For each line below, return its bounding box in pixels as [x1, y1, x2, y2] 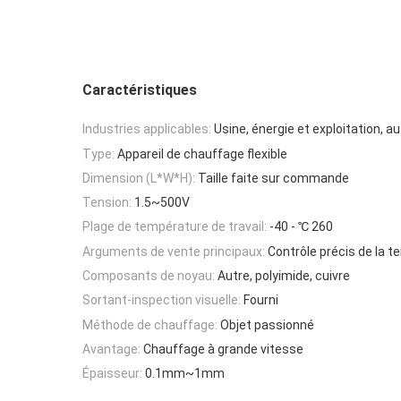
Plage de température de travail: [82, 219, 267, 235]
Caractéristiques [82, 81, 197, 98]
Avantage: [82, 341, 141, 356]
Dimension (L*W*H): [82, 170, 195, 185]
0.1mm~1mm [145, 366, 225, 381]
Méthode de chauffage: [82, 317, 218, 332]
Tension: [82, 195, 132, 210]
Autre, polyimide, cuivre [218, 269, 350, 284]
